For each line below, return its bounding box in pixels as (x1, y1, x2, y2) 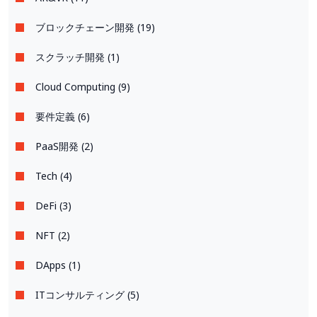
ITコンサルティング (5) (35, 288, 139, 302)
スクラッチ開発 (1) (35, 50, 120, 64)
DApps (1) (35, 258, 81, 272)
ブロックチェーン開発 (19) (35, 21, 155, 35)
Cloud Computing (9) (35, 80, 130, 94)
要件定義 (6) (35, 110, 90, 124)
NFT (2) (35, 229, 70, 243)
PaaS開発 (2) (35, 139, 93, 154)
